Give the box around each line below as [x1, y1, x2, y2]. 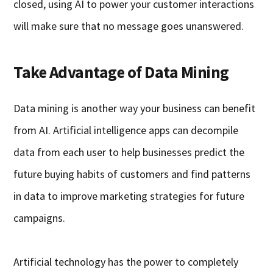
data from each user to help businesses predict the [13, 144, 245, 159]
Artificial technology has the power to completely [13, 254, 239, 269]
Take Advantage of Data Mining [13, 61, 229, 82]
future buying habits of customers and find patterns [13, 166, 251, 181]
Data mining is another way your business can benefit [13, 101, 256, 115]
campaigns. [13, 210, 66, 225]
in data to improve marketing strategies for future [13, 188, 245, 203]
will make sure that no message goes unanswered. [13, 18, 244, 33]
